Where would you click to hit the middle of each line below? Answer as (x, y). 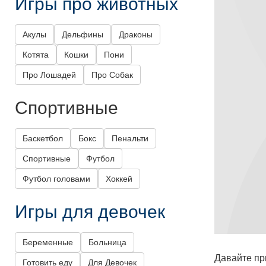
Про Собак (112, 75)
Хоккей (119, 179)
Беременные (48, 243)
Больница (107, 243)
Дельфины (83, 35)
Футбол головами (56, 179)
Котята (36, 55)
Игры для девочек (90, 211)
